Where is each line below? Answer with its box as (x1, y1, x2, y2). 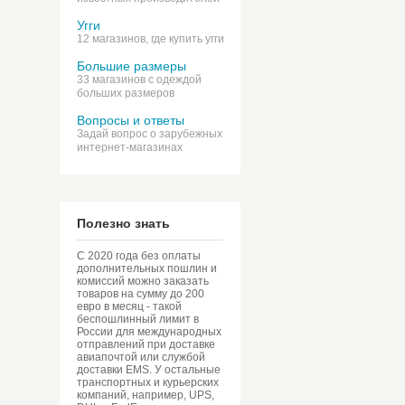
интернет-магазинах (77, 141, 183, 154)
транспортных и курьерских (77, 376, 219, 389)
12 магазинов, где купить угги (77, 33, 224, 45)
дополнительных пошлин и (77, 262, 217, 275)
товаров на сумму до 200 (77, 287, 204, 300)
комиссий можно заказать (77, 275, 209, 287)
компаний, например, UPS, (77, 389, 214, 401)
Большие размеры (77, 59, 186, 73)
